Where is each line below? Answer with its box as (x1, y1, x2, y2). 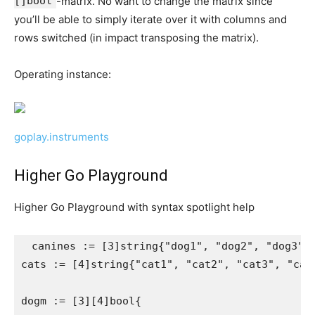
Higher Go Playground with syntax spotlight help (14, 200, 255, 214)
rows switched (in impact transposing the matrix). (14, 31, 259, 45)
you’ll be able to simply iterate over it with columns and (14, 13, 287, 27)
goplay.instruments (14, 130, 109, 144)
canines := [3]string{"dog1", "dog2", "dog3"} (25, 240, 310, 253)
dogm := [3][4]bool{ (21, 295, 141, 308)
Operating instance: (14, 67, 111, 82)
